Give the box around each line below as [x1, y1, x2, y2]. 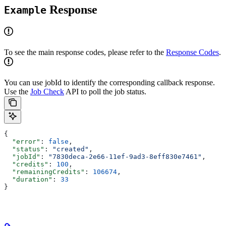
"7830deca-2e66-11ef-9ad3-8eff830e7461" [48, 152, 202, 160]
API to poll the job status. [64, 87, 146, 96]
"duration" [4, 175, 52, 183]
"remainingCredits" [4, 167, 85, 176]
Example [4, 4, 46, 16]
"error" [4, 137, 40, 145]
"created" [52, 145, 89, 153]
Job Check [30, 87, 64, 96]
